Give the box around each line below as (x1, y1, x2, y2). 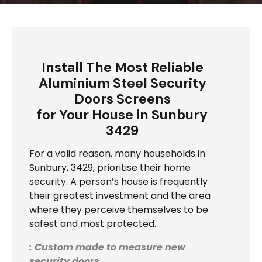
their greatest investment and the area (29, 189, 211, 203)
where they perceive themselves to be (29, 203, 208, 217)
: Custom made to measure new (29, 240, 185, 254)
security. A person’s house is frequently (29, 175, 208, 189)
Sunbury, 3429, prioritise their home (29, 161, 191, 175)
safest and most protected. (29, 217, 156, 231)
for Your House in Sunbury (37, 106, 208, 124)
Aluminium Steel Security (38, 74, 206, 92)
